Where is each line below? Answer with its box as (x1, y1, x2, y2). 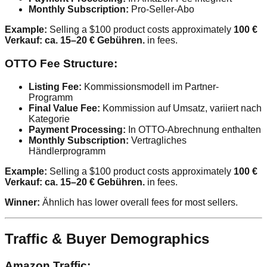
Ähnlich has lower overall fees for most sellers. (40, 197, 238, 207)
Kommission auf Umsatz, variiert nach (100, 103, 262, 113)
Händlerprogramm (29, 145, 105, 156)
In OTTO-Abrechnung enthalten (126, 124, 261, 135)
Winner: (5, 197, 40, 207)
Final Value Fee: (29, 103, 100, 113)
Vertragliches (129, 135, 187, 145)
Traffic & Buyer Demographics (5, 230, 209, 247)
